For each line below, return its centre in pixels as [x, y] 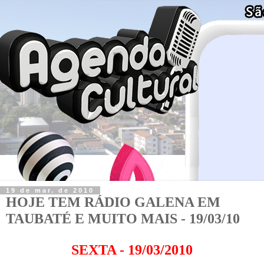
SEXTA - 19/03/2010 [132, 250]
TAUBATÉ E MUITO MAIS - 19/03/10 [123, 218]
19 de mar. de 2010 [50, 190]
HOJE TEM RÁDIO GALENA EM [113, 202]
